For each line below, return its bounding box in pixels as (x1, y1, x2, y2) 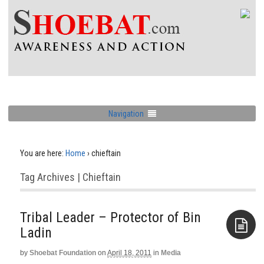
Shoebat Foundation (29, 249, 96, 257)
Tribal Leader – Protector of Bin (20, 209, 201, 226)
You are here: (20, 148, 64, 158)
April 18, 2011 (107, 249, 151, 257)
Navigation (108, 108, 144, 118)
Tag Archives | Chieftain (20, 171, 121, 183)
